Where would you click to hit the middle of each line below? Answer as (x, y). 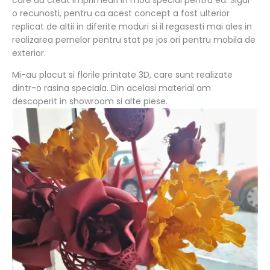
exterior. (29, 53)
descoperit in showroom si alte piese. (90, 101)
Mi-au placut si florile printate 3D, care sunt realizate (122, 74)
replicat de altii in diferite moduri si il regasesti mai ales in (132, 26)
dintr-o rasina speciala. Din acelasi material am (111, 88)
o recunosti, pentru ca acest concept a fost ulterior (121, 13)
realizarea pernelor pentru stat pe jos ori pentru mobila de (134, 39)
